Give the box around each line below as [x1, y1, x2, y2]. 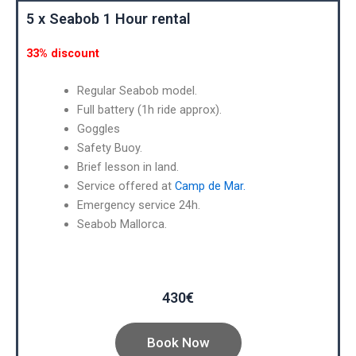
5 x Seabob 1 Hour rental [26, 10, 191, 27]
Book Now [146, 334, 210, 350]
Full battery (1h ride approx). [76, 103, 222, 118]
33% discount [26, 45, 99, 60]
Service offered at [76, 179, 175, 194]
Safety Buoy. [76, 141, 142, 156]
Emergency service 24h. [76, 198, 200, 213]
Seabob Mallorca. [76, 217, 167, 232]
